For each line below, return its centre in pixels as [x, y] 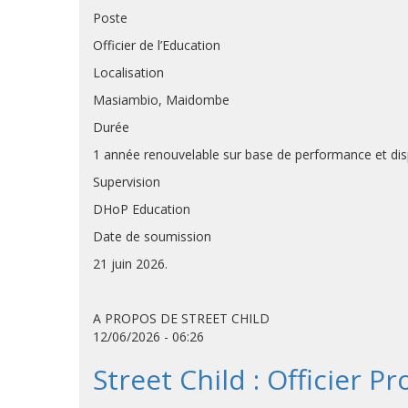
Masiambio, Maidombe [161, 100]
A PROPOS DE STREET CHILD [181, 318]
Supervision [127, 182]
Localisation [128, 72]
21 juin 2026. [130, 264]
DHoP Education [142, 209]
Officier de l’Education [157, 45]
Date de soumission [152, 236]
